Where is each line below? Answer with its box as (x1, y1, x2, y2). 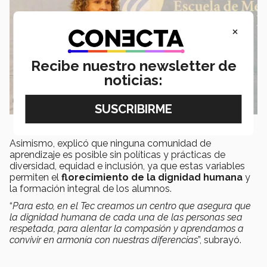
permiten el (10, 171, 61, 183)
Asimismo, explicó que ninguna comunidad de (10, 137, 211, 149)
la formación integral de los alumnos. (10, 182, 172, 194)
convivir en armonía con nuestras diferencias (10, 234, 198, 246)
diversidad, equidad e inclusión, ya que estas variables (10, 160, 245, 172)
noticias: (104, 71, 163, 89)
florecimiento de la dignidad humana (61, 171, 243, 183)
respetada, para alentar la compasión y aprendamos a (10, 222, 244, 234)
